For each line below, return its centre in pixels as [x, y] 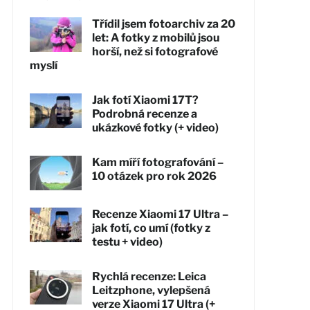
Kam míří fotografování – [157, 162]
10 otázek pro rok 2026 [154, 176]
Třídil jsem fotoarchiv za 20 [163, 24]
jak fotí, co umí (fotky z [151, 228]
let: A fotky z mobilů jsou [155, 37]
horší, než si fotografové [155, 51]
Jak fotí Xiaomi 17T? [145, 100]
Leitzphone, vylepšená [151, 290]
